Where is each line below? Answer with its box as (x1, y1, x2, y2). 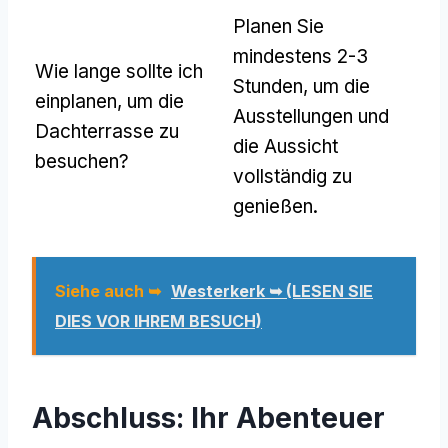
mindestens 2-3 (233, 44, 368, 68)
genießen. (233, 194, 318, 218)
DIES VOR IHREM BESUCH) (55, 310, 262, 331)
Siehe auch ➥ (55, 280, 161, 301)
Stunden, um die (233, 74, 370, 98)
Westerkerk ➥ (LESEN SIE (171, 280, 373, 301)
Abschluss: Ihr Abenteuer (32, 400, 385, 435)
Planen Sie (233, 14, 324, 38)
